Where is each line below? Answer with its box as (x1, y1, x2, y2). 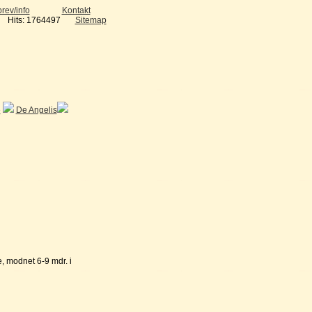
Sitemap (75, 15, 107, 25)
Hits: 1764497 (7, 15, 61, 25)
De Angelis (15, 105, 57, 115)
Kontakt (61, 6, 91, 15)
